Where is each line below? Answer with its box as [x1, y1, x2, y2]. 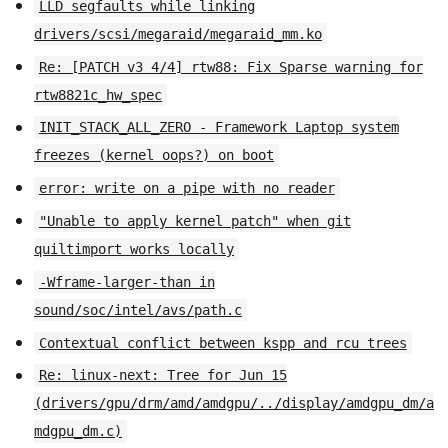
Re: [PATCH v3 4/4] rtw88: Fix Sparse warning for [38, 58, 423, 75]
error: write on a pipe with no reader [38, 180, 335, 197]
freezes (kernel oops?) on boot [34, 147, 274, 164]
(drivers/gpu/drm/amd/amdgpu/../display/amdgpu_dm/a [34, 395, 434, 412]
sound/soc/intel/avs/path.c [34, 301, 242, 318]
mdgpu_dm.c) [34, 423, 122, 440]
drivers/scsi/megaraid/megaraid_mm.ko [34, 25, 322, 42]
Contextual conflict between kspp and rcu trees [38, 334, 407, 351]
